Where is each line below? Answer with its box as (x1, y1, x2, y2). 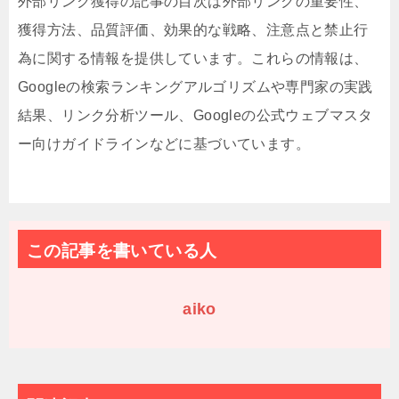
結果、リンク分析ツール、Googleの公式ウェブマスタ (18, 108, 373, 123)
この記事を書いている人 (27, 241, 217, 260)
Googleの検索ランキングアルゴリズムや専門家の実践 (18, 79, 373, 94)
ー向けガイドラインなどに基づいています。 (18, 136, 310, 151)
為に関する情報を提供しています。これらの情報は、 (18, 51, 369, 66)
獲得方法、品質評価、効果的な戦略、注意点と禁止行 (18, 22, 369, 37)
